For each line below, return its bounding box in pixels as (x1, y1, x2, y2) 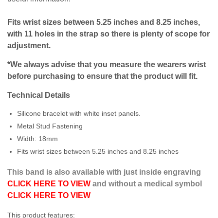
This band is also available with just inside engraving (7, 167, 201, 176)
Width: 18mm (17, 134, 60, 143)
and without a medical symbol (92, 179, 202, 188)
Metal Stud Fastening (17, 122, 85, 130)
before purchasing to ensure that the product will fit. (7, 72, 198, 80)
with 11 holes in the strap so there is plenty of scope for (7, 29, 210, 38)
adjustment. (7, 41, 51, 50)
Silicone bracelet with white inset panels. (17, 109, 143, 117)
